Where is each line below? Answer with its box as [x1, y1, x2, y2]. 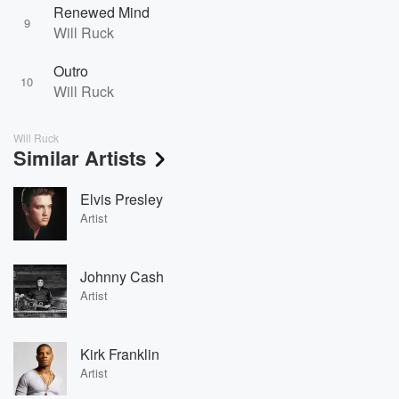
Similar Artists [13, 143, 146, 172]
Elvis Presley [80, 188, 163, 209]
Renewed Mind [53, 2, 150, 22]
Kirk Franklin [80, 343, 159, 364]
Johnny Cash [80, 265, 164, 287]
